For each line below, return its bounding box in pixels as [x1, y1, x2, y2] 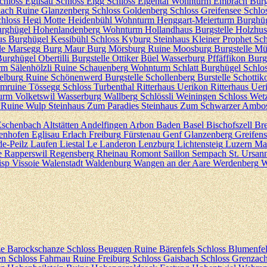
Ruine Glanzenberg [16, 5, 89, 15]
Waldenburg [85, 158, 131, 168]
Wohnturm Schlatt [131, 63, 198, 73]
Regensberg [49, 148, 94, 159]
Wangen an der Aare [133, 158, 210, 168]
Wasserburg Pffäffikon [161, 53, 246, 63]
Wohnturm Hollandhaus [103, 24, 193, 35]
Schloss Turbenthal [63, 82, 134, 92]
